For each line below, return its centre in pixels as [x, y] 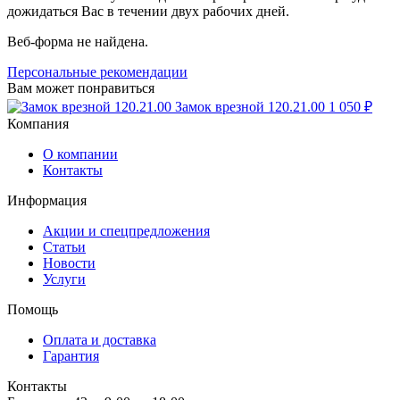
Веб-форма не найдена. [78, 41]
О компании [80, 154]
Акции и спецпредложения [126, 230]
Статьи [64, 246]
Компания [38, 123]
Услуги [64, 279]
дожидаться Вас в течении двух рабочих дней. [148, 11]
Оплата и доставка [100, 339]
